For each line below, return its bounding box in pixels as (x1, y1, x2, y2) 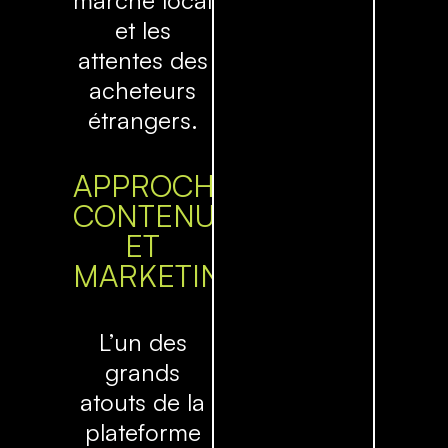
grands (105, 356, 181, 387)
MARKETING (73, 256, 245, 294)
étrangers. (87, 104, 198, 135)
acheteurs (89, 74, 197, 105)
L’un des (98, 326, 187, 357)
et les (114, 14, 171, 45)
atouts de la (80, 386, 206, 417)
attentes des (77, 44, 208, 75)
